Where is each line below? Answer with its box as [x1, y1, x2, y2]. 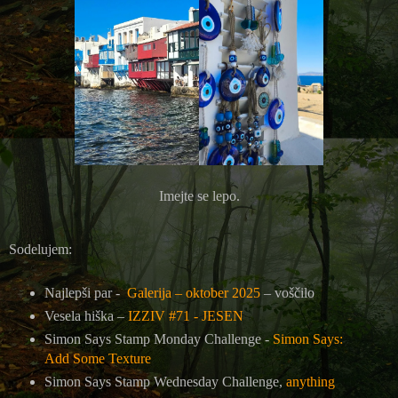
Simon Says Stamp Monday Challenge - [44, 331, 273, 347]
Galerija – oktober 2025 [126, 285, 260, 301]
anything [285, 374, 335, 390]
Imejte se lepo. [158, 188, 240, 204]
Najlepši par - [44, 285, 127, 301]
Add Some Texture [44, 351, 151, 367]
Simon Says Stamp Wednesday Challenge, [44, 374, 286, 390]
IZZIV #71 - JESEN [127, 308, 243, 324]
